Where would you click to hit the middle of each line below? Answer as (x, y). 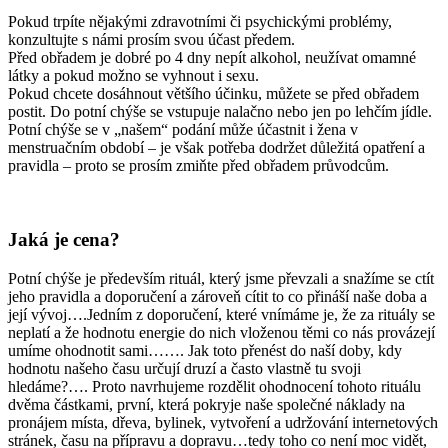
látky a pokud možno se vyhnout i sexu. (133, 75)
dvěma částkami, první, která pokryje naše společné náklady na (206, 404)
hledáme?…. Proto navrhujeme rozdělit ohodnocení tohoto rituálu (214, 386)
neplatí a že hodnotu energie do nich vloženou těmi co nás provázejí (221, 332)
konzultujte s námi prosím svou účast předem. (151, 39)
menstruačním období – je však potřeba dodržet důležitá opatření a (216, 147)
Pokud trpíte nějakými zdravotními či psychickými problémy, (200, 21)
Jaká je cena (59, 240)
